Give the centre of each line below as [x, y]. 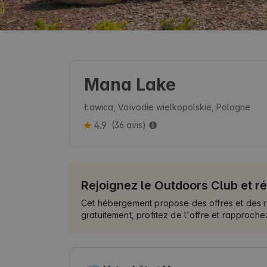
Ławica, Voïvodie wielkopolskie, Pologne [167, 107]
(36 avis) [129, 125]
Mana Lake [130, 84]
